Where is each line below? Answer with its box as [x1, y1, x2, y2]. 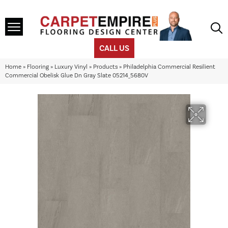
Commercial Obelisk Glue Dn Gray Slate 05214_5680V [5, 72, 148, 79]
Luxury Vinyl [54, 63, 88, 71]
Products [93, 63, 118, 71]
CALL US [99, 43, 129, 53]
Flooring [27, 63, 49, 71]
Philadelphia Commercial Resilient [123, 63, 215, 71]
